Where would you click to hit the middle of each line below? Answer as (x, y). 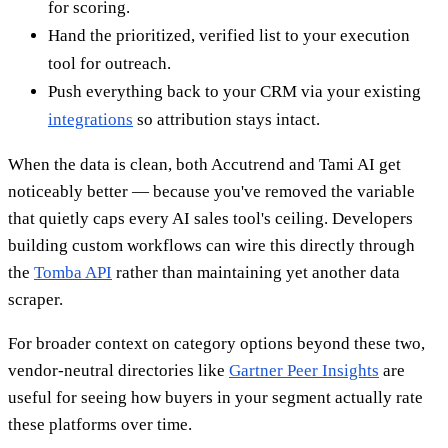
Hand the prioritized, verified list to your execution (229, 35)
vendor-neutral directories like (118, 370)
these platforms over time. (100, 424)
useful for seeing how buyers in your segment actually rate (215, 397)
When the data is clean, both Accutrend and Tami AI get (204, 164)
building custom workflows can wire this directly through (211, 245)
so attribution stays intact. (226, 119)
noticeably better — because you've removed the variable (211, 191)
